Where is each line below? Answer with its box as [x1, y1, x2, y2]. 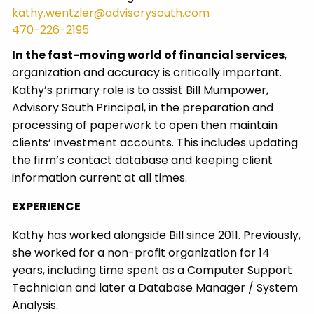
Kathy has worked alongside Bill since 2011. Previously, [12, 227, 301, 244]
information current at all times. [12, 170, 188, 186]
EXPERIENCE [12, 198, 81, 215]
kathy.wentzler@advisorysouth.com [12, 4, 210, 21]
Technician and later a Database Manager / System [12, 280, 299, 296]
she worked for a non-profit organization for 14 [12, 245, 271, 261]
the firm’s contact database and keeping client [12, 152, 273, 169]
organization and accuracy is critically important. [12, 64, 282, 81]
